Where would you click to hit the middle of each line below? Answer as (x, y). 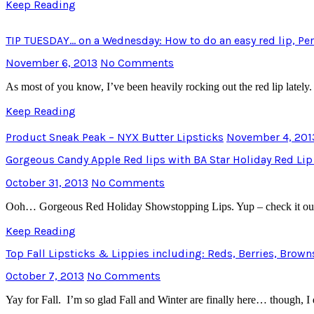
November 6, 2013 (52, 63)
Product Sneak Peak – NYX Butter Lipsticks (115, 137)
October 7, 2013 (45, 276)
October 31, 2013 (47, 182)
